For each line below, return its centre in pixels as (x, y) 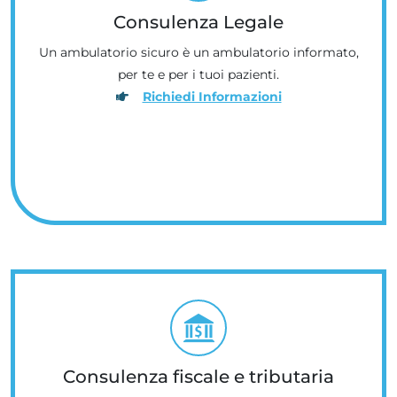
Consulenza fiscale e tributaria (198, 376)
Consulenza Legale (198, 22)
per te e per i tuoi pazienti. (198, 74)
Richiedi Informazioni (212, 96)
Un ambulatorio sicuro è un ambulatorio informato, (198, 52)
